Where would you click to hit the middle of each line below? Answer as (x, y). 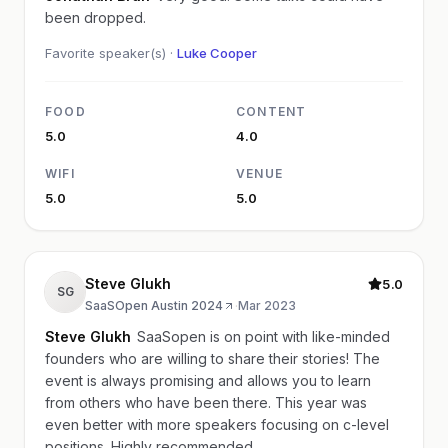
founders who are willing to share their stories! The (212, 358)
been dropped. (95, 17)
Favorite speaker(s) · (111, 52)
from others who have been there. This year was (206, 402)
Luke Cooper (217, 52)
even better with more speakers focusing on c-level (217, 424)
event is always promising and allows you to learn (208, 380)
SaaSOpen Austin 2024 (154, 305)
